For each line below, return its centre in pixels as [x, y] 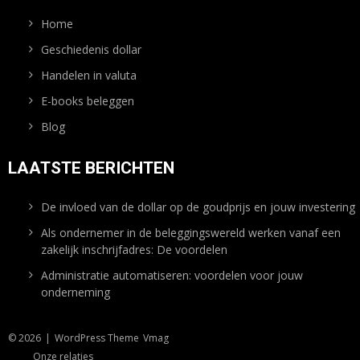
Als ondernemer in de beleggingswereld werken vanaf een [191, 233]
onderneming [76, 292]
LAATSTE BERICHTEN [92, 168]
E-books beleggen [88, 101]
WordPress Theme [98, 338]
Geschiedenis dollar [92, 50]
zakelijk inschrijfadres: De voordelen [135, 250]
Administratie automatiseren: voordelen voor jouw [172, 276]
